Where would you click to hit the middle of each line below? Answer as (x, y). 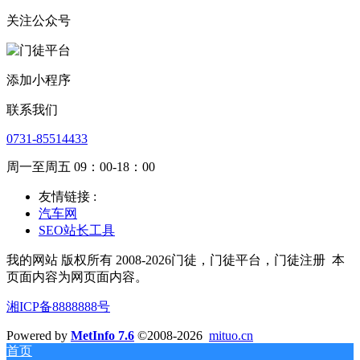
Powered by (39, 335)
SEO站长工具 (77, 230)
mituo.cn (231, 335)
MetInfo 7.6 (102, 335)
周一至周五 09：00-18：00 (81, 166)
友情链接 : (67, 196)
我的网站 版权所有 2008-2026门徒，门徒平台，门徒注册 (166, 260)
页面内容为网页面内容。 (77, 276)
